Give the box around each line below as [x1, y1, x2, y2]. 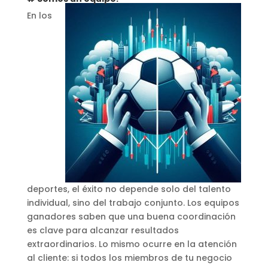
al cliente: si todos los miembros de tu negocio [26, 251, 232, 264]
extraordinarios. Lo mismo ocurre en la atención [26, 237, 237, 250]
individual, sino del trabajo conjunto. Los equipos [26, 196, 239, 209]
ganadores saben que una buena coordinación [26, 210, 236, 223]
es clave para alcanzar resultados [26, 224, 179, 236]
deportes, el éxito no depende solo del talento [26, 182, 231, 195]
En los [26, 9, 52, 22]
